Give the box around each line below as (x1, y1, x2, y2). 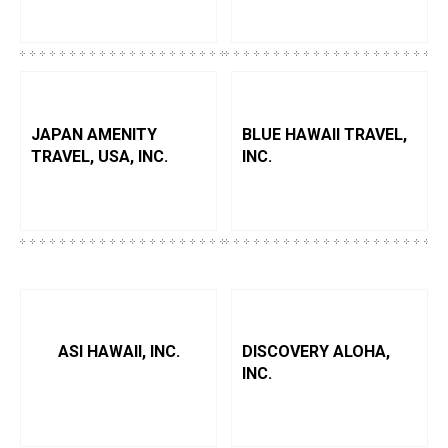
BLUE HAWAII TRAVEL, (242, 125, 407, 144)
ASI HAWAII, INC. (57, 342, 180, 361)
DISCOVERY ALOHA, (242, 342, 390, 361)
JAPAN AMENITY (31, 125, 157, 144)
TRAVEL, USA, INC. (31, 147, 168, 166)
